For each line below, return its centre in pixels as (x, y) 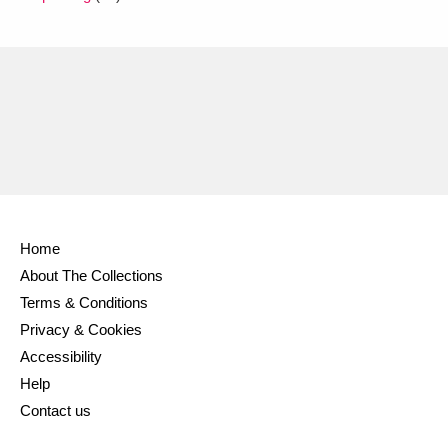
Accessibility (61, 356)
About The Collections (91, 275)
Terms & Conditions (84, 302)
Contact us (55, 410)
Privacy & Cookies (81, 329)
